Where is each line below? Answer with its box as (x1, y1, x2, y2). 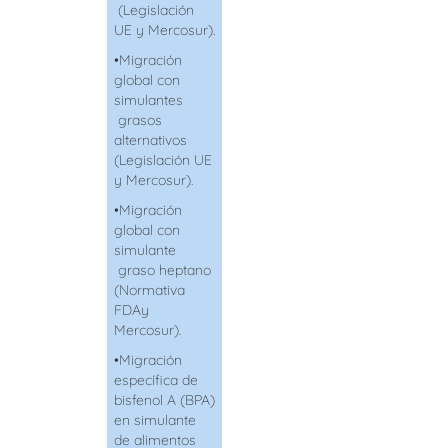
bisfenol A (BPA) (113, 391, 215, 410)
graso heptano (113, 261, 211, 280)
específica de (113, 371, 198, 390)
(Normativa (113, 281, 185, 300)
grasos (113, 111, 162, 130)
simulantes (113, 91, 183, 110)
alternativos (113, 131, 187, 150)
